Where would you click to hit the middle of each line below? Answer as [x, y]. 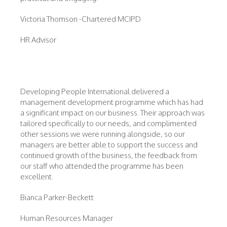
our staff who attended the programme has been [102, 166]
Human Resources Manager [67, 218]
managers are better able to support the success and [109, 145]
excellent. [37, 177]
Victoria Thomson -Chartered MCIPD [81, 19]
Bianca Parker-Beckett [57, 197]
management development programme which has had [112, 102]
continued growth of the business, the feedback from [109, 155]
